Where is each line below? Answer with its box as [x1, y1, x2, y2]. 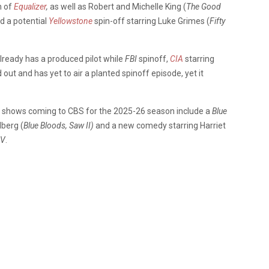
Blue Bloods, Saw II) [23, 120, 94, 130]
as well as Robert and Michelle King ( [50, 1, 186, 11]
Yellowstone [49, 16, 92, 26]
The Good [186, 1, 221, 11]
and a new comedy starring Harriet [94, 120, 226, 130]
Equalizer [14, 1, 46, 11]
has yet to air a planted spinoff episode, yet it [34, 68, 204, 78]
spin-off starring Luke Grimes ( [94, 16, 210, 26]
